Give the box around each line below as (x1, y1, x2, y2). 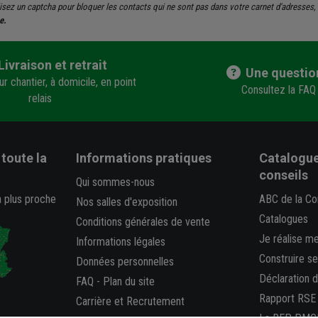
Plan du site (103, 275, 155, 289)
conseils (258, 168, 308, 183)
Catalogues (258, 212, 308, 226)
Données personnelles (76, 255, 175, 269)
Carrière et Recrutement (76, 295, 185, 309)
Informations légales (76, 235, 166, 249)
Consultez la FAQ (241, 83, 316, 97)
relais (28, 91, 52, 105)
